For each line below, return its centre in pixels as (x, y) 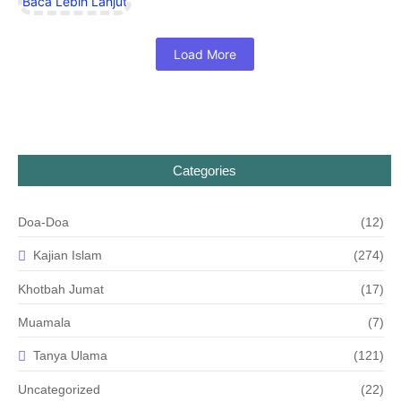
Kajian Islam (68, 256)
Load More (205, 54)
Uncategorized (59, 389)
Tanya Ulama (70, 356)
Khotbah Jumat (61, 289)
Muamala (44, 322)
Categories (205, 170)
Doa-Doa (43, 222)
